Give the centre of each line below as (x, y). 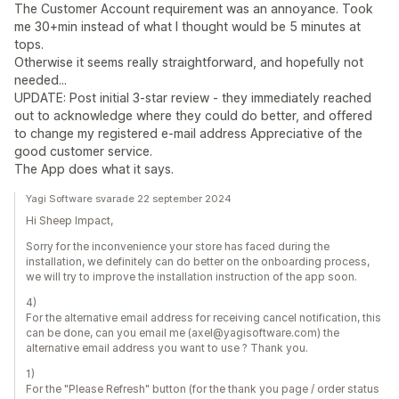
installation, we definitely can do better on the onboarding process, (198, 261)
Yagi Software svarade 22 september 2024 (129, 199)
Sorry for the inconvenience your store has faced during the (178, 246)
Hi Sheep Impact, (69, 220)
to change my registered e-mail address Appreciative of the (188, 133)
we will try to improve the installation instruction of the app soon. (191, 277)
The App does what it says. (94, 169)
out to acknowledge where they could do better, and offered (193, 115)
